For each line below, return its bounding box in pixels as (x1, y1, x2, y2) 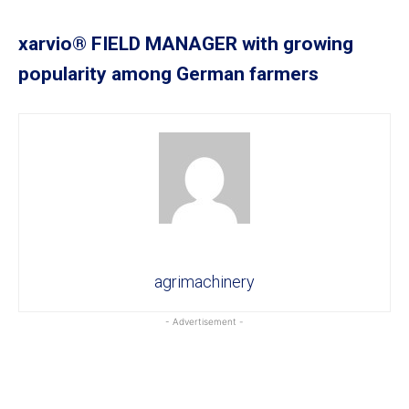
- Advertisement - (165, 315, 244, 327)
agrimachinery (154, 271, 255, 291)
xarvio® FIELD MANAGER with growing (18, 32, 353, 55)
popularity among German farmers (18, 62, 319, 85)
